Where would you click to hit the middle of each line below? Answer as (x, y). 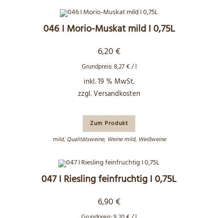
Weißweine (152, 140)
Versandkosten (117, 94)
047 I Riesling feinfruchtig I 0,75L (109, 179)
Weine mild (121, 140)
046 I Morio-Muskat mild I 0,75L (109, 29)
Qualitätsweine (85, 140)
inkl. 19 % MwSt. (109, 82)
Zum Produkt (109, 124)
